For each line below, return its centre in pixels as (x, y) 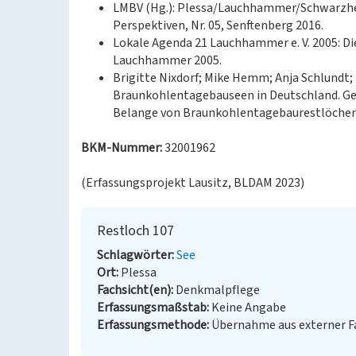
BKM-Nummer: (122, 148)
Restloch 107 (135, 231)
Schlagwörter (134, 255)
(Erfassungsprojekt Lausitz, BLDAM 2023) (193, 183)
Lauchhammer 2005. (167, 60)
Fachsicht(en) (134, 290)
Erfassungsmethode (152, 325)
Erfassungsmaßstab (152, 308)
